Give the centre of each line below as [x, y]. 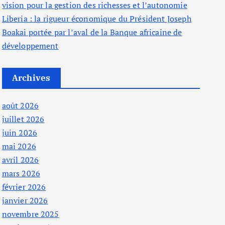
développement [30, 46]
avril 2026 [20, 160]
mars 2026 [21, 173]
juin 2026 [19, 133]
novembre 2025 [30, 214]
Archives [31, 78]
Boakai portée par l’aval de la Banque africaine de [92, 32]
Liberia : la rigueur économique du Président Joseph [96, 19]
